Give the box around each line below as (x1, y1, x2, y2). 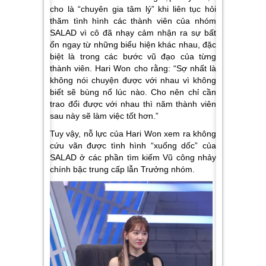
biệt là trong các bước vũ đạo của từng (50, 51, 216, 61)
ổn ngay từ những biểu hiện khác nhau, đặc (50, 39, 216, 49)
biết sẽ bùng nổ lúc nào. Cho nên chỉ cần (50, 87, 216, 97)
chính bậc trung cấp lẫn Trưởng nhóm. (50, 164, 197, 174)
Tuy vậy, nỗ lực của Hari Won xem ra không (50, 128, 216, 138)
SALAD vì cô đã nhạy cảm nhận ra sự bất (50, 27, 216, 37)
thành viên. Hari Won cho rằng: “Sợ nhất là (50, 63, 216, 73)
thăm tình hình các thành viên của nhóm (50, 15, 216, 26)
